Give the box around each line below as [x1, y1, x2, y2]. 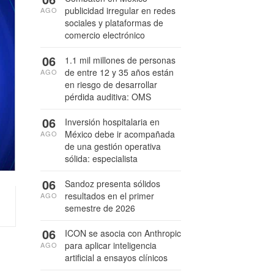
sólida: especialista [65, 152, 138, 165]
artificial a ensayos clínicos [65, 251, 168, 264]
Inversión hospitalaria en [65, 116, 160, 128]
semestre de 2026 [65, 202, 135, 214]
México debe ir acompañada [65, 128, 175, 140]
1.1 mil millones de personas [65, 54, 176, 66]
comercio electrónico [65, 29, 145, 41]
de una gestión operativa [65, 140, 161, 152]
